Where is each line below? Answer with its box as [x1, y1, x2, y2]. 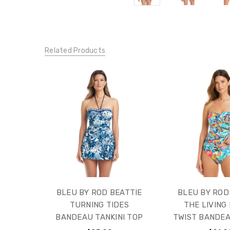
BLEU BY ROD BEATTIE [56, 188, 142, 198]
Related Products [45, 46, 105, 55]
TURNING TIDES [69, 200, 129, 210]
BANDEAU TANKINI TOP [55, 213, 143, 222]
